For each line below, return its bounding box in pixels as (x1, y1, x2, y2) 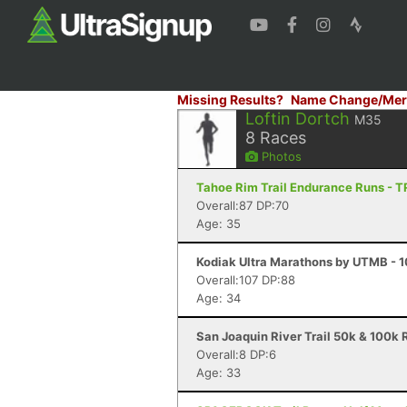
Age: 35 (196, 216, 241, 231)
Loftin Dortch (245, 109, 350, 128)
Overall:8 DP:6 (196, 347, 276, 362)
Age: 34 (196, 291, 241, 305)
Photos (258, 149, 302, 164)
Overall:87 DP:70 (196, 198, 289, 213)
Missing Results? (177, 92, 283, 107)
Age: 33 (196, 365, 241, 380)
